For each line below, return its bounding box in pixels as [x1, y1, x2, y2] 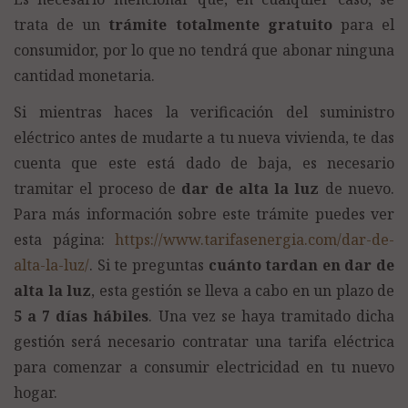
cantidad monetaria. [14, 65, 155, 86]
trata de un [14, 14, 109, 35]
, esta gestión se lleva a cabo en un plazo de [91, 280, 394, 301]
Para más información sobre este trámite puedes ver [14, 204, 394, 225]
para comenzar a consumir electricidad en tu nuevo [14, 357, 394, 378]
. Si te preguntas [89, 255, 209, 276]
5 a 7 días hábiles [14, 306, 149, 327]
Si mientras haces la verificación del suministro [14, 102, 394, 123]
